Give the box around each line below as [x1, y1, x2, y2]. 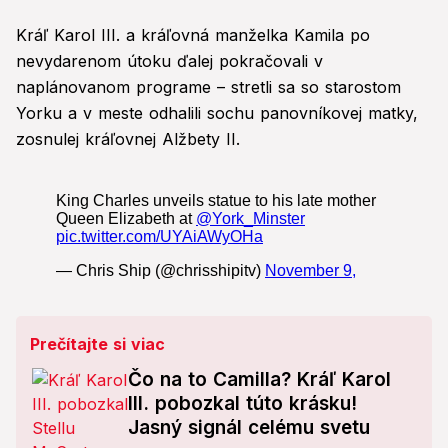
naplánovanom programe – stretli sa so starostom [16, 77, 401, 98]
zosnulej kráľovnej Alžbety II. [16, 129, 240, 150]
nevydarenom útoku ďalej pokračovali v [16, 51, 323, 72]
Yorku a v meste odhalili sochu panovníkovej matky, [16, 103, 418, 124]
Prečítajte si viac [30, 334, 165, 355]
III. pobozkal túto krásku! [128, 392, 357, 416]
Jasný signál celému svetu [128, 416, 370, 440]
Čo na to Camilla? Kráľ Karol [128, 368, 391, 392]
